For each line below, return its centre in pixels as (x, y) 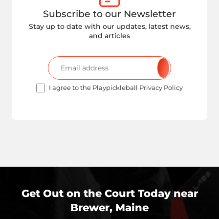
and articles (109, 36)
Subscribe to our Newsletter (109, 14)
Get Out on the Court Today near (109, 193)
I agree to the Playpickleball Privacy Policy (116, 88)
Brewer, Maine (109, 208)
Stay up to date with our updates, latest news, (109, 26)
